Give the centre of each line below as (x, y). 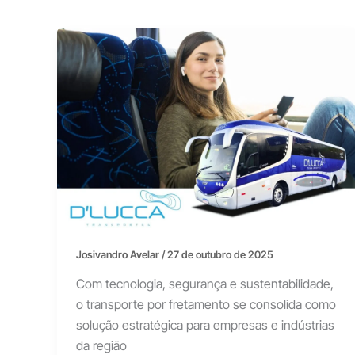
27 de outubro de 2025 (220, 254)
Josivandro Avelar (119, 254)
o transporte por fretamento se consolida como (206, 305)
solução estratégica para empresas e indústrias (205, 325)
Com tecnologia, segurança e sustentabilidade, (205, 284)
